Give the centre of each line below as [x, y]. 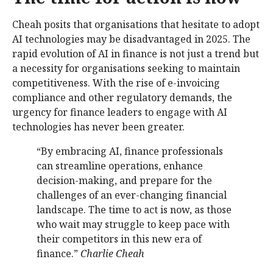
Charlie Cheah [112, 254]
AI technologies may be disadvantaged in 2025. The [131, 39]
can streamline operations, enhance [120, 166]
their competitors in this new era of [119, 239]
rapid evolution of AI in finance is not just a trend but [136, 54]
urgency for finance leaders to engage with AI [120, 112]
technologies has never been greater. [98, 127]
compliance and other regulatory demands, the [122, 98]
